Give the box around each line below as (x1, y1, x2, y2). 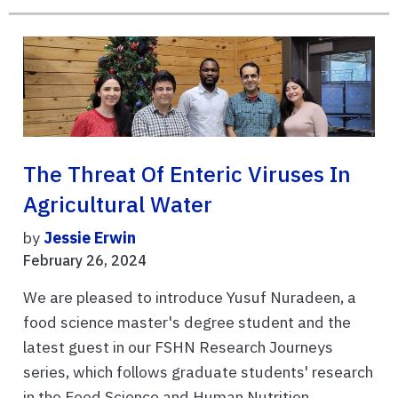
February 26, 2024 (23, 251, 147, 269)
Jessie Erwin (44, 227, 136, 248)
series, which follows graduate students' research (23, 361, 373, 382)
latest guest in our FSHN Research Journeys (23, 336, 333, 357)
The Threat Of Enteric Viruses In (23, 159, 351, 188)
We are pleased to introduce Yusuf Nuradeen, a (23, 286, 356, 307)
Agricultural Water (23, 189, 212, 219)
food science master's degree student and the (23, 311, 351, 332)
